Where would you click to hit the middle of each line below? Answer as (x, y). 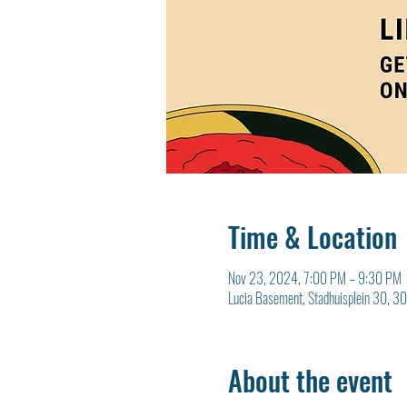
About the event (310, 380)
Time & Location (312, 237)
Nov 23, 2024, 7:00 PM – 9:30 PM (314, 278)
